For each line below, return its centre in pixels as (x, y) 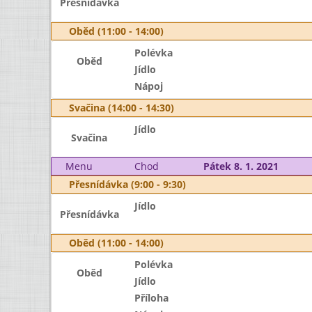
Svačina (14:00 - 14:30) (122, 108)
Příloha (151, 298)
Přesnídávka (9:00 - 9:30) (127, 184)
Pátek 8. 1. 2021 (241, 166)
